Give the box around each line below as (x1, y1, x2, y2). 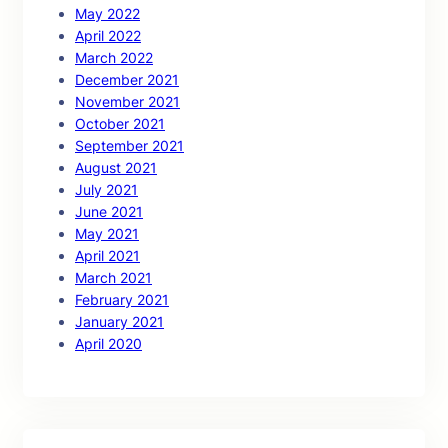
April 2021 (75, 247, 140, 264)
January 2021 (75, 313, 164, 330)
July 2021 (75, 181, 138, 198)
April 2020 (75, 335, 142, 352)
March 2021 (75, 269, 152, 286)
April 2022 (75, 27, 141, 44)
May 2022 (75, 5, 140, 22)
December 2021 (75, 71, 179, 88)
